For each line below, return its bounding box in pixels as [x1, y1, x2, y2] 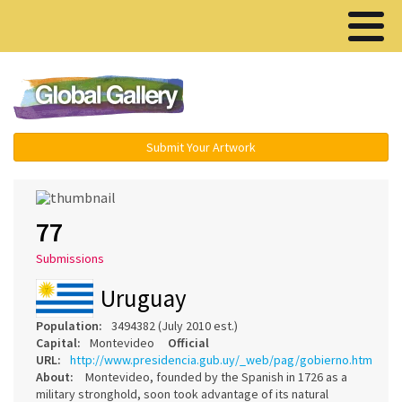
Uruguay [100, 282, 187, 313]
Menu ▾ [280, 89, 331, 109]
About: [36, 368, 74, 385]
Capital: [36, 334, 81, 351]
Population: [36, 317, 102, 334]
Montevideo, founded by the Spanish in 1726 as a [85, 368, 347, 385]
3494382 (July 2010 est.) [111, 317, 246, 334]
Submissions [36, 250, 104, 267]
